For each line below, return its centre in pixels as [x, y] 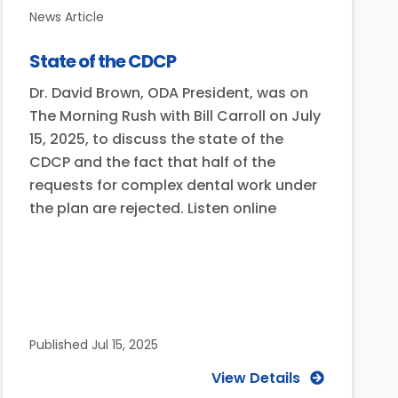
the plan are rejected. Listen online [152, 208]
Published [58, 344]
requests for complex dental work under [173, 185]
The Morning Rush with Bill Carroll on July [175, 115]
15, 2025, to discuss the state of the [156, 139]
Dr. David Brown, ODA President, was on [168, 92]
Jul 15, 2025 [123, 344]
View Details [255, 378]
